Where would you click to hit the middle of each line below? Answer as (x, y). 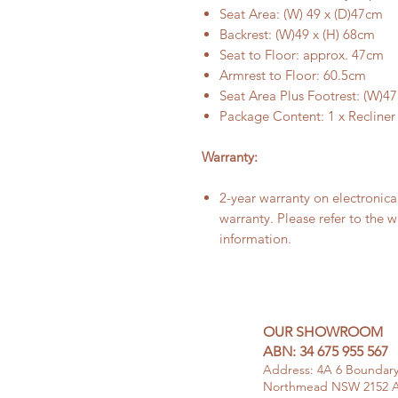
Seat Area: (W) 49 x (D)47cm (301, 14)
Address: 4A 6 (304, 370)
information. (257, 239)
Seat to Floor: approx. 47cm (302, 55)
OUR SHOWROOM (323, 332)
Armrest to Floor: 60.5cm (293, 75)
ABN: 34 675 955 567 (326, 351)
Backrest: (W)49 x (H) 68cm (297, 34)
